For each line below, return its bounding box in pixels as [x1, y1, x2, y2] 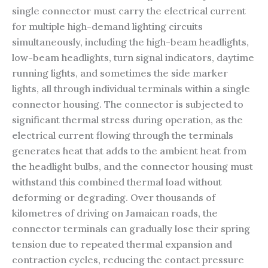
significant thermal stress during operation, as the [12, 113, 243, 126]
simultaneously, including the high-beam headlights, [12, 35, 249, 48]
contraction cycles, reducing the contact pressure [12, 253, 244, 266]
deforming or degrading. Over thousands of [12, 191, 215, 203]
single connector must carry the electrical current [12, 4, 246, 17]
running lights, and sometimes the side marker [12, 66, 228, 79]
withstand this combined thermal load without [12, 175, 222, 188]
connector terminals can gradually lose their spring [12, 222, 250, 234]
